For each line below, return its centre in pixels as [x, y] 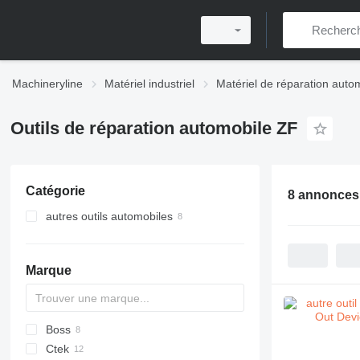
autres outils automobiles [109, 216]
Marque [48, 270]
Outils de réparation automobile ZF [153, 128]
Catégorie [55, 191]
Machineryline [47, 84]
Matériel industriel [149, 84]
